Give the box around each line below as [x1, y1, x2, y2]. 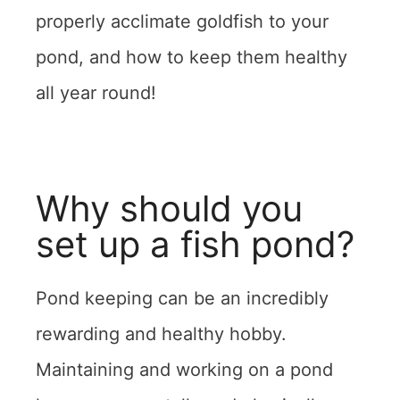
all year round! [36, 81, 156, 104]
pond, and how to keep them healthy [36, 46, 347, 68]
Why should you [36, 186, 303, 230]
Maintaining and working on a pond [36, 358, 333, 380]
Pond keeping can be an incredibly [36, 287, 329, 309]
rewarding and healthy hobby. [36, 322, 287, 345]
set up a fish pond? [36, 221, 354, 266]
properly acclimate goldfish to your [36, 10, 329, 32]
